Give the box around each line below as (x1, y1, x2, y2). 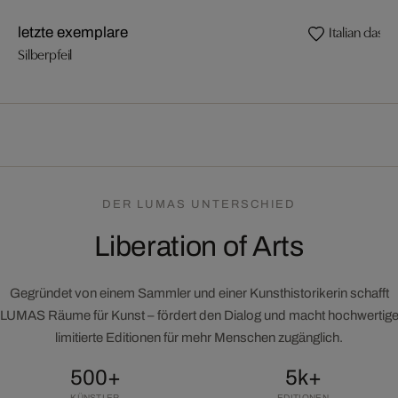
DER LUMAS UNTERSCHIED (102, 197, 296, 211)
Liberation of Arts (94, 230, 304, 262)
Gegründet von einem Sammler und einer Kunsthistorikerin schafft (9, 285, 389, 300)
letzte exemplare (18, 23, 128, 41)
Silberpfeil (18, 43, 73, 63)
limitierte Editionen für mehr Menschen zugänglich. (55, 330, 343, 345)
